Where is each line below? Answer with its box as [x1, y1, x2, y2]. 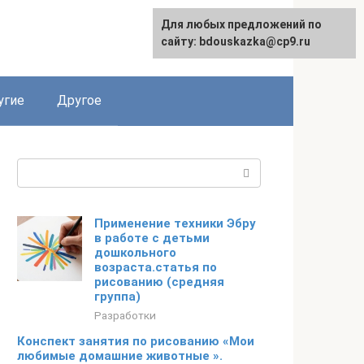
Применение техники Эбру [94, 216, 256, 231]
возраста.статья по [94, 260, 217, 275]
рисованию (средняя [94, 275, 224, 289]
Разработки [94, 309, 156, 322]
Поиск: [17, 160, 58, 175]
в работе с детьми [94, 231, 210, 245]
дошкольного [94, 245, 176, 260]
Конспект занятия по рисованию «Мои [17, 334, 254, 349]
